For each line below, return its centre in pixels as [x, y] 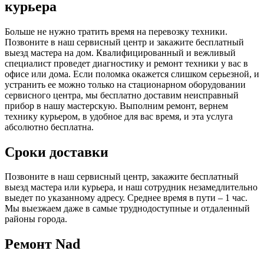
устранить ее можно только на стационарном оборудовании [125, 84]
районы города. [36, 219]
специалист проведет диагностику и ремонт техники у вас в [126, 63]
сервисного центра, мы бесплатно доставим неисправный [122, 95]
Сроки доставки [57, 152]
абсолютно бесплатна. [49, 127]
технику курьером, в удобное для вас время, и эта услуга [119, 116]
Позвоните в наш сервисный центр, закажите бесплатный [122, 177]
